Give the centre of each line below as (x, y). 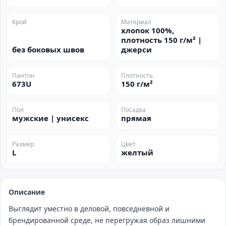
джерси (136, 49)
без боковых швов (48, 49)
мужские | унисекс (50, 118)
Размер (23, 144)
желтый (137, 152)
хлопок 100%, (148, 30)
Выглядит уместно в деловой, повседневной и (89, 209)
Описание (27, 192)
